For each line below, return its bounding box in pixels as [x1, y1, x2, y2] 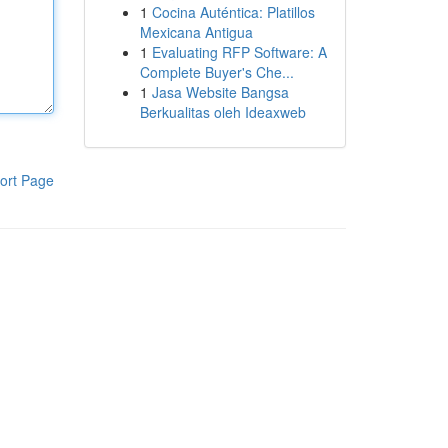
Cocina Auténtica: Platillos [151, 2, 315, 22]
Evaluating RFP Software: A [151, 42, 327, 62]
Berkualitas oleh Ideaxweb [139, 102, 306, 122]
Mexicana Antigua [139, 22, 253, 42]
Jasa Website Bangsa [151, 82, 289, 102]
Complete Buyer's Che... [139, 62, 294, 82]
